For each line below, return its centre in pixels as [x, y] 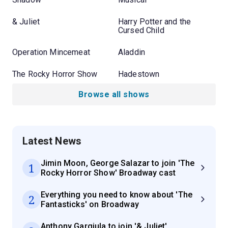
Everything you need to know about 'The [117, 194]
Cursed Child [141, 30]
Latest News [52, 141]
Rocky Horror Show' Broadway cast [108, 173]
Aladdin [132, 52]
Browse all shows [114, 94]
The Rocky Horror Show [55, 74]
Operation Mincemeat [51, 52]
